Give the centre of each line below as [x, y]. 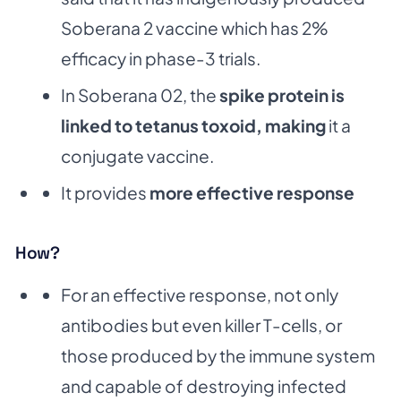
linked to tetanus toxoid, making [193, 125]
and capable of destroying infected [204, 386]
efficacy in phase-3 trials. [161, 58]
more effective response [252, 192]
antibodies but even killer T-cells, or [201, 325]
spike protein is [282, 94]
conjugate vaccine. [137, 155]
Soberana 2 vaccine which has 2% [195, 27]
